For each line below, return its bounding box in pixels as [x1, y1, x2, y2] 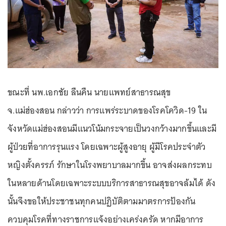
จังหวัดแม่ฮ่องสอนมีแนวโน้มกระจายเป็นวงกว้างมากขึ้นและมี [8, 121, 216, 137]
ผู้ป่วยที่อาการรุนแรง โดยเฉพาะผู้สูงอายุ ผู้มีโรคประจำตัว [8, 139, 206, 155]
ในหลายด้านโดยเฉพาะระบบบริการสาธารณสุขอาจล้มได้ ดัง [8, 176, 215, 191]
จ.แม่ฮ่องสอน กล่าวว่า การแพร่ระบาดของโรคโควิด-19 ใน [8, 103, 207, 119]
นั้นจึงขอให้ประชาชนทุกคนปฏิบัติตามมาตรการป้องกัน [8, 194, 196, 209]
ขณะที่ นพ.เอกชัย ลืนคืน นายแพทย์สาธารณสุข [8, 85, 171, 100]
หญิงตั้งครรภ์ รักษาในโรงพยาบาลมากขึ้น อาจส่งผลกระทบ [8, 157, 212, 173]
